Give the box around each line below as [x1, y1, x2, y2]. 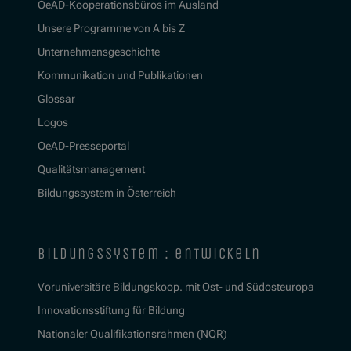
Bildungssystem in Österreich [38, 186, 176, 200]
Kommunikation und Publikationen [38, 69, 203, 82]
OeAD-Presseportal [38, 139, 129, 153]
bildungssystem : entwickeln [38, 245, 261, 263]
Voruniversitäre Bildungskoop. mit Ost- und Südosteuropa [38, 280, 314, 294]
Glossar [38, 92, 75, 106]
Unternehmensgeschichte [38, 45, 160, 59]
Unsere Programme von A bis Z [38, 22, 185, 35]
